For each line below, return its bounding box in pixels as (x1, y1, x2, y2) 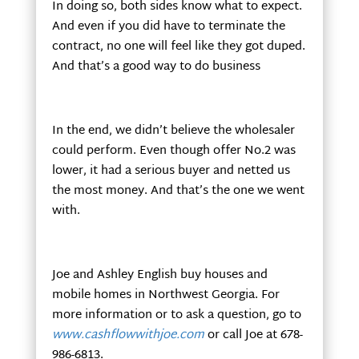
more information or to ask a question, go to (51, 304, 301, 326)
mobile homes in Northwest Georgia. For (51, 284, 280, 306)
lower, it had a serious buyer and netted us (51, 159, 290, 182)
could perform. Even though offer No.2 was (51, 139, 296, 162)
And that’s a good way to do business (51, 55, 260, 78)
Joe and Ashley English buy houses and (51, 264, 268, 286)
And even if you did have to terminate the (51, 15, 285, 38)
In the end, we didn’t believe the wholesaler (51, 119, 295, 142)
